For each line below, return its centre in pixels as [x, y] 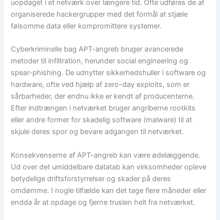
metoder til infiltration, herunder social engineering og [100, 61]
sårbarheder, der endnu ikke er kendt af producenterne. [103, 96]
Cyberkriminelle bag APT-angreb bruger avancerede [97, 49]
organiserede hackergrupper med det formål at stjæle [99, 14]
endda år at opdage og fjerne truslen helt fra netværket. [103, 202]
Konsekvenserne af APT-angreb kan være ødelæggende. [106, 155]
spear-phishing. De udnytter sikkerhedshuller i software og [109, 73]
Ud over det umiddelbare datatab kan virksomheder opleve [109, 167]
